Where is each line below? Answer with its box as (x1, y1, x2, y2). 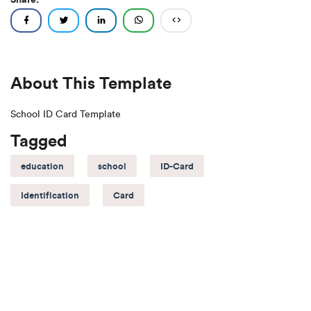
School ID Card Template (10, 108, 121, 120)
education (21, 160, 64, 171)
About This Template (10, 72, 171, 94)
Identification (21, 190, 79, 201)
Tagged (10, 130, 67, 151)
